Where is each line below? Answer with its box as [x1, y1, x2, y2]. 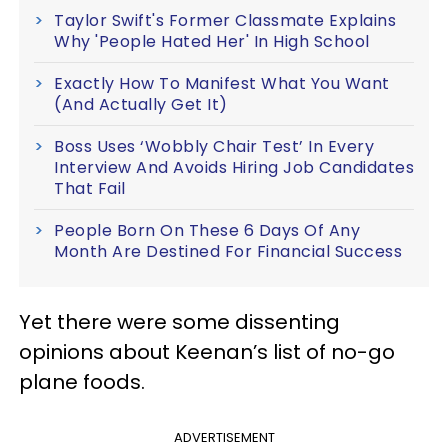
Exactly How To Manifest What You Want [54, 72, 390, 96]
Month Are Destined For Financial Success [54, 240, 402, 264]
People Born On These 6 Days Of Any [54, 219, 360, 243]
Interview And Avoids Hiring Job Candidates [54, 156, 414, 180]
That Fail [54, 177, 126, 201]
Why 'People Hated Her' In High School [54, 30, 370, 54]
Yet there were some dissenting [19, 308, 340, 337]
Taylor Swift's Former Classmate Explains [54, 9, 396, 33]
